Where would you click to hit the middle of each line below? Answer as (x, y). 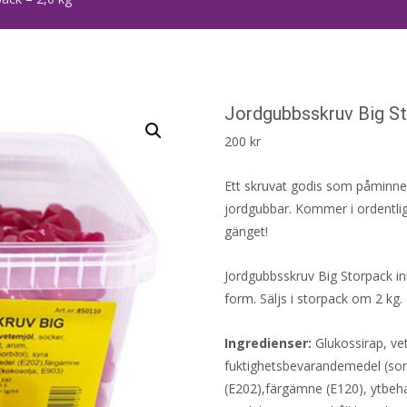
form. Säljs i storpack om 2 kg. (313, 298)
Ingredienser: (268, 342)
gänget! (246, 231)
